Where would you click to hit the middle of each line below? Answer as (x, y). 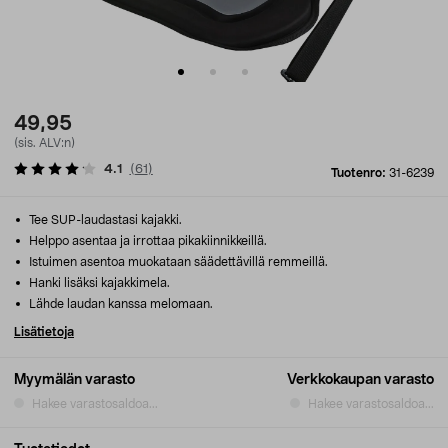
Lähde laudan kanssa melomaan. (119, 304)
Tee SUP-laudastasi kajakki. (104, 220)
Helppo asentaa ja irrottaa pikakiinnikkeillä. (146, 241)
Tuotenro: (360, 173)
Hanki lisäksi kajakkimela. (98, 283)
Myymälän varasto (74, 380)
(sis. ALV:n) (44, 143)
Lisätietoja (44, 332)
